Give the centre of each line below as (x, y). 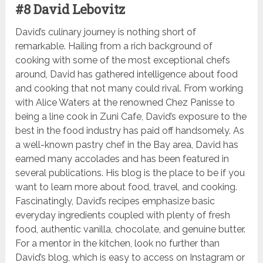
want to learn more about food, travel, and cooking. (127, 187)
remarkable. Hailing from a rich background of (114, 46)
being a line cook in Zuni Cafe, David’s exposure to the (131, 117)
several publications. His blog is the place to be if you (130, 173)
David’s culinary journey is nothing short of (106, 32)
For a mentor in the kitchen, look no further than (118, 244)
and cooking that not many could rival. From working (129, 89)
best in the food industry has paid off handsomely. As (130, 131)
